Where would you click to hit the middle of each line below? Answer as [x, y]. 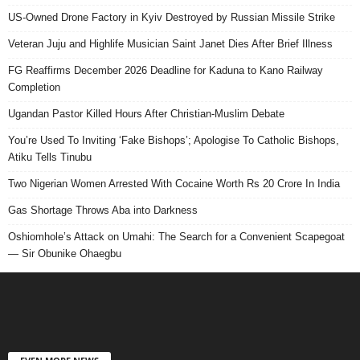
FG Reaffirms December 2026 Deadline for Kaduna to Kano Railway [166, 70]
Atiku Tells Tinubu [50, 157]
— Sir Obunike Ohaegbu [65, 253]
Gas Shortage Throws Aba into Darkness [104, 210]
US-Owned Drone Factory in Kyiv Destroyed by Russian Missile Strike [172, 17]
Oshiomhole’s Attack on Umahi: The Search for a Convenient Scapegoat [176, 236]
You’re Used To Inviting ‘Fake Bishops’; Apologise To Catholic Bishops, [174, 140]
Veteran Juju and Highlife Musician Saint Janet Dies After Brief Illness [170, 43]
